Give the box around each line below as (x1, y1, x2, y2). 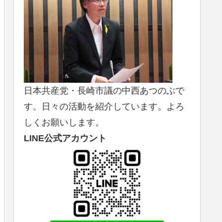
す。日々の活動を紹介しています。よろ (24, 101, 184, 111)
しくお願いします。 (24, 117, 104, 127)
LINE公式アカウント (24, 133, 107, 143)
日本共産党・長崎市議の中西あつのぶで (24, 85, 184, 96)
